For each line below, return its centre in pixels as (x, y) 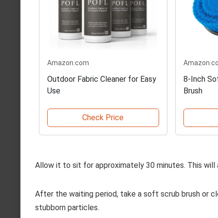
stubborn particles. (67, 207)
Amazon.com (68, 63)
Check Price (103, 117)
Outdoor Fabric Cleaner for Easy (102, 79)
